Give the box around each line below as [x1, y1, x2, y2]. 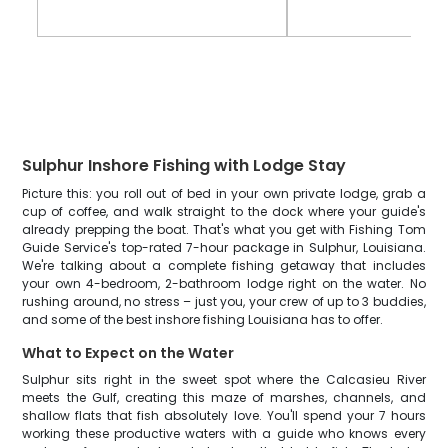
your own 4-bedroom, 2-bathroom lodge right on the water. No [22, 275, 426, 292]
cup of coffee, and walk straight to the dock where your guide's [22, 203, 426, 220]
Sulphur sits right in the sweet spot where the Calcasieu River [22, 371, 426, 388]
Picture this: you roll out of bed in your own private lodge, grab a [22, 185, 426, 202]
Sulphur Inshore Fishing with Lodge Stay [22, 154, 347, 177]
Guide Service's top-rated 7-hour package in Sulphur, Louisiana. [22, 239, 426, 256]
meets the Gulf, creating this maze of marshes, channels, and [22, 389, 426, 406]
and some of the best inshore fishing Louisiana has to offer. [22, 311, 384, 328]
